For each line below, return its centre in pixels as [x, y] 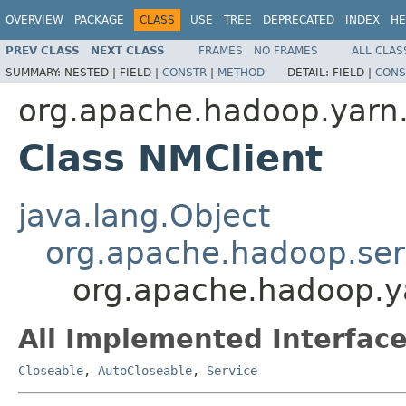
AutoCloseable [145, 370]
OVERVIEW [34, 20]
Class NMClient [170, 158]
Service [232, 370]
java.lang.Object [144, 215]
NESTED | [92, 72]
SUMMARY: [35, 72]
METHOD [241, 72]
